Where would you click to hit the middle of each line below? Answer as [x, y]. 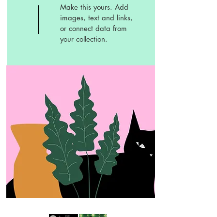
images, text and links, [96, 18]
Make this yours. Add [94, 7]
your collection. [84, 39]
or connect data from [93, 29]
